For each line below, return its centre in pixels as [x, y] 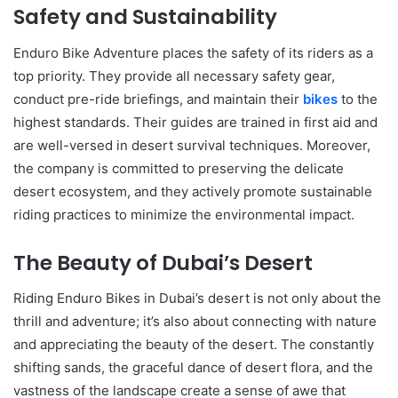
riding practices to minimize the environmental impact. [184, 214]
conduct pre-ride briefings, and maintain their [158, 99]
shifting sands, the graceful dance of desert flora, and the [193, 367]
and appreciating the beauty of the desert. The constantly [194, 344]
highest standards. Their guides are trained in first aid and [195, 122]
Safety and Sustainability [145, 17]
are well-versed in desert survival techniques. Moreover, [192, 145]
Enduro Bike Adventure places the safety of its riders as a [193, 52]
